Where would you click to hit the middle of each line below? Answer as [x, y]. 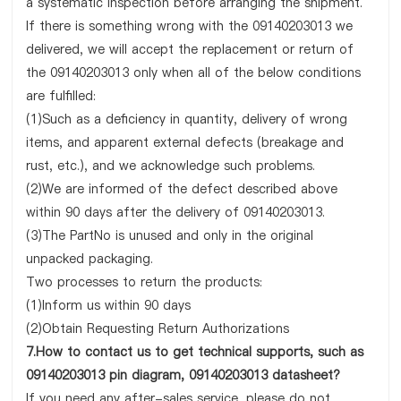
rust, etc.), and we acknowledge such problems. [171, 166]
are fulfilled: [61, 96]
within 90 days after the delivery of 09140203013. [176, 212]
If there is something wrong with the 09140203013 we [190, 26]
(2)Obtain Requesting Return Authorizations [158, 328]
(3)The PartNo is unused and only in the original [170, 235]
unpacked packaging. [90, 259]
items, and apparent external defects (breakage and [185, 142]
